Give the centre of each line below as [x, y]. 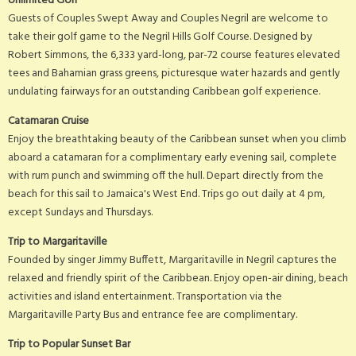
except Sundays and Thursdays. [80, 212]
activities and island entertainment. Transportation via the [145, 296]
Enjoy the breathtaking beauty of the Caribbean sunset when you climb [177, 139]
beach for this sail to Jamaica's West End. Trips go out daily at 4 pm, [166, 194]
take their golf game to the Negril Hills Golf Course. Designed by [160, 37]
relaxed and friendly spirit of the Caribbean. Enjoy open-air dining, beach [178, 278]
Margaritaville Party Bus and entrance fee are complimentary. [153, 315]
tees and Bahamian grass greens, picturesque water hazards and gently [174, 73]
